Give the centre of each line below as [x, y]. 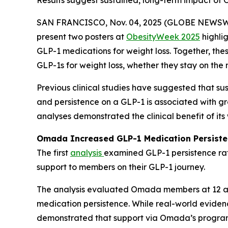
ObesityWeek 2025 [163, 37]
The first [53, 153]
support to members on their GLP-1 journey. [121, 167]
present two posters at [81, 37]
